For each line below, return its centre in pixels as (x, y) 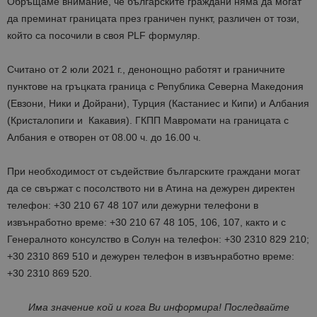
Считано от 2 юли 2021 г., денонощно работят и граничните (146, 70)
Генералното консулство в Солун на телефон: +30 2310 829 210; (158, 240)
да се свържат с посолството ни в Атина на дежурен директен (151, 189)
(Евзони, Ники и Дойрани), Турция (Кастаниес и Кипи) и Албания (158, 104)
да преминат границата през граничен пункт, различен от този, (153, 19)
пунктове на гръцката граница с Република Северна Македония (155, 87)
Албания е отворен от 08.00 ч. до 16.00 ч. (104, 138)
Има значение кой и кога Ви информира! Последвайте (158, 307)
